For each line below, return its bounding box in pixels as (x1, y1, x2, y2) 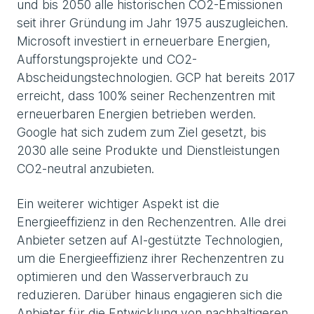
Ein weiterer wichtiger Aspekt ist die (17, 196, 219, 211)
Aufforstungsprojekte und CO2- (17, 51, 197, 67)
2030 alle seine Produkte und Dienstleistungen (17, 142, 280, 158)
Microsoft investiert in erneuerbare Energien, (17, 33, 271, 48)
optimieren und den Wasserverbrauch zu (17, 268, 248, 284)
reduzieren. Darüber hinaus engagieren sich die (17, 287, 282, 302)
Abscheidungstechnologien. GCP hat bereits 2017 (17, 69, 295, 85)
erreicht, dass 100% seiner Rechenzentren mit (17, 88, 275, 103)
